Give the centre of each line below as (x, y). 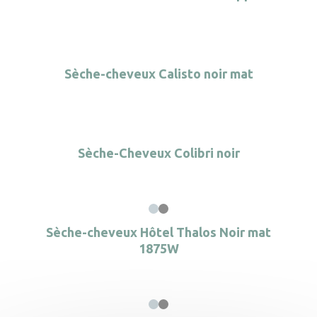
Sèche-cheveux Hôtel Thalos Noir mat (158, 232)
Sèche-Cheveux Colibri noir (158, 153)
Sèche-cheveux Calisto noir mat (158, 74)
